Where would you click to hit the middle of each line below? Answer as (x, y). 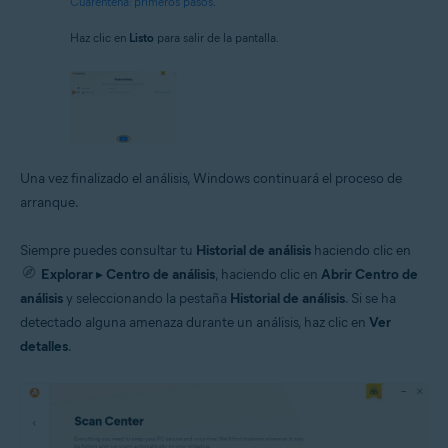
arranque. (49, 202)
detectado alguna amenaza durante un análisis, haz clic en (194, 322)
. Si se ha (370, 298)
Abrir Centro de (369, 274)
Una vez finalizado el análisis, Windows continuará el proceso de (211, 178)
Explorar (67, 274)
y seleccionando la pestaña (146, 298)
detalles (44, 346)
